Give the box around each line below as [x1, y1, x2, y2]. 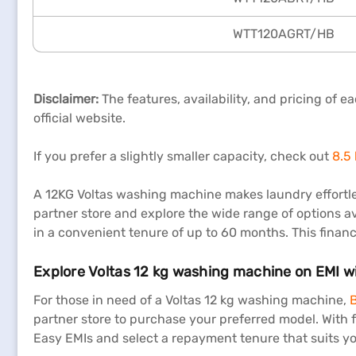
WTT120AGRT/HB [233, 26, 335, 41]
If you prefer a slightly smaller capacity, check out [33, 149, 332, 164]
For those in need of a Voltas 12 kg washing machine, [33, 292, 350, 308]
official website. [33, 110, 126, 126]
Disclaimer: [33, 91, 102, 106]
